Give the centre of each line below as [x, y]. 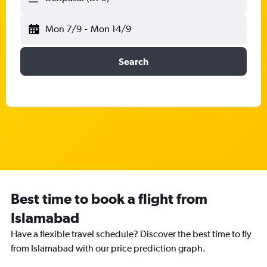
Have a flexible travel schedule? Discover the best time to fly [131, 234]
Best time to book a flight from [109, 198]
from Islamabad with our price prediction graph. [108, 248]
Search [133, 61]
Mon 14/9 [111, 29]
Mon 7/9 [63, 29]
